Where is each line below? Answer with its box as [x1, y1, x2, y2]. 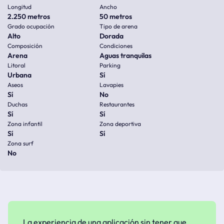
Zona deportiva [99, 120, 141, 127]
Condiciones [99, 42, 132, 49]
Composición [7, 42, 42, 49]
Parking [99, 61, 120, 69]
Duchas [7, 100, 27, 108]
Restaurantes [99, 100, 134, 108]
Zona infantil [7, 120, 42, 127]
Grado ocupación [7, 22, 54, 30]
